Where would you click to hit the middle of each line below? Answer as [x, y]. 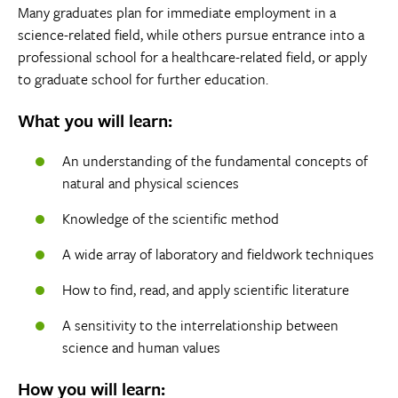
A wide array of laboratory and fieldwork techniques [218, 254]
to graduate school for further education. [145, 79]
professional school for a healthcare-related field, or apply [192, 56]
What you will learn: [97, 120]
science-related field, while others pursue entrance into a [191, 34]
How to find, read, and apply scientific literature [206, 289]
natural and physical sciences [151, 183]
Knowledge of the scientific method [171, 218]
